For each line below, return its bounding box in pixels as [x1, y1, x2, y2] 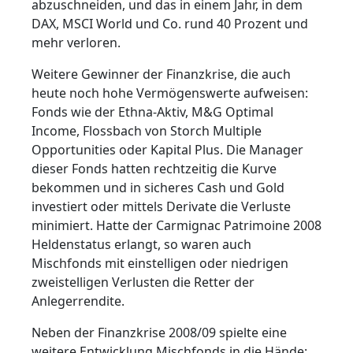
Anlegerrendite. [32, 292, 124, 310]
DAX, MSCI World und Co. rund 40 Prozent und [32, 15, 308, 33]
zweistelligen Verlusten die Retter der [32, 273, 255, 292]
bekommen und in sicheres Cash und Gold [32, 179, 284, 197]
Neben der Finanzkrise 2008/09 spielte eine [32, 324, 287, 342]
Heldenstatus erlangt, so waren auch [32, 236, 251, 254]
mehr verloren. [32, 34, 121, 52]
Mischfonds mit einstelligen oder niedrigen [32, 255, 288, 273]
